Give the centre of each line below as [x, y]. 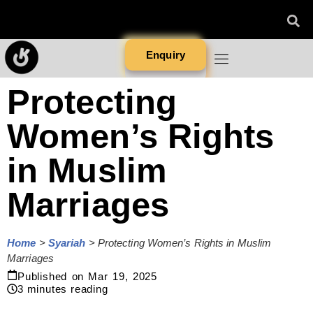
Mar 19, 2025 [123, 276]
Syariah [67, 243]
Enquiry [166, 55]
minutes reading [67, 289]
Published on [51, 276]
